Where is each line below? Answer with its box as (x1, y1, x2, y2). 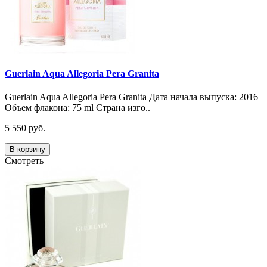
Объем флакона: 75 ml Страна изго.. (5, 103, 150, 113)
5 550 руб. (5, 123, 45, 133)
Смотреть (5, 156, 44, 166)
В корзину (10, 145, 45, 154)
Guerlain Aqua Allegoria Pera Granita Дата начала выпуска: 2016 (5, 92, 258, 103)
